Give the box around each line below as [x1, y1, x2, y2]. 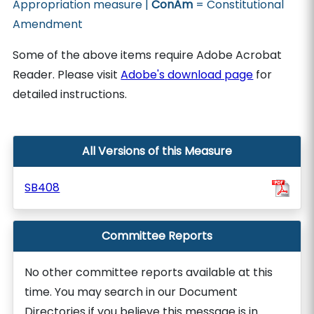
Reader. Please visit [13, 67, 121, 83]
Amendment [13, 16, 83, 32]
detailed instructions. [13, 86, 128, 102]
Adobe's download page [121, 67, 254, 83]
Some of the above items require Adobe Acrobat [13, 47, 282, 63]
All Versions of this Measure [82, 143, 232, 159]
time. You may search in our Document [25, 284, 238, 300]
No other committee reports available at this [25, 264, 273, 280]
